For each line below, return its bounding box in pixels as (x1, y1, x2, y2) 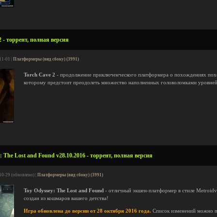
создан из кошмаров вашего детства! (24, 196, 108, 201)
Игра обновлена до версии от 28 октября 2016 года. (24, 208, 151, 214)
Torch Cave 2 (24, 72, 55, 77)
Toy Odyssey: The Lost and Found (24, 188, 104, 193)
